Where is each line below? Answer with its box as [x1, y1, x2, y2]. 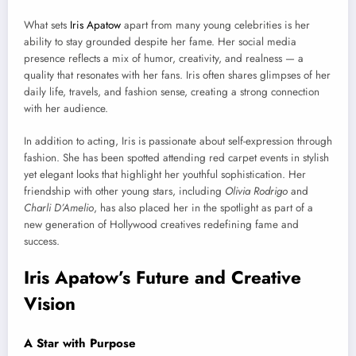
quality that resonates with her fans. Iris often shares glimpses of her [24, 68, 331, 83]
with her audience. [24, 101, 108, 117]
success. [24, 233, 60, 249]
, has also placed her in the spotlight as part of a [94, 199, 313, 215]
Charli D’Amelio [24, 199, 94, 215]
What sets [24, 17, 70, 33]
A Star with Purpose [24, 335, 136, 353]
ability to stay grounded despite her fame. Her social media [24, 34, 296, 50]
